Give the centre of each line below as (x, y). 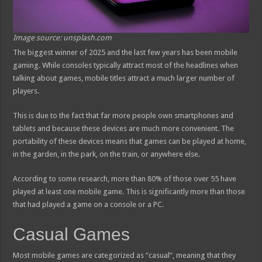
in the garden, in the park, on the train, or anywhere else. (107, 154)
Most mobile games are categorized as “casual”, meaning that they (125, 256)
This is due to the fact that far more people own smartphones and (123, 116)
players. (26, 91)
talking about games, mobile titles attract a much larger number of (124, 78)
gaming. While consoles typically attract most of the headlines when (126, 65)
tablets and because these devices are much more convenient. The (124, 129)
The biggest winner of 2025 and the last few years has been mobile (125, 53)
